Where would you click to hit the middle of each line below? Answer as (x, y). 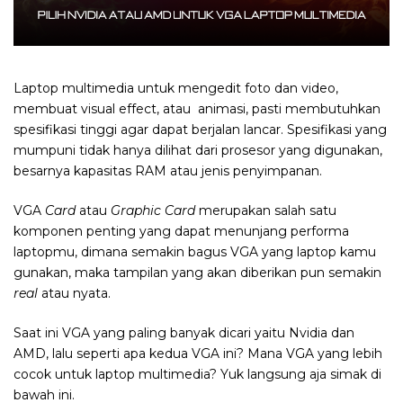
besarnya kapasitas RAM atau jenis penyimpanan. (168, 170)
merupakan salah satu (266, 210)
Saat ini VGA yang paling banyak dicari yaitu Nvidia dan (184, 332)
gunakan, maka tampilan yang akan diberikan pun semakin (197, 272)
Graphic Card (153, 210)
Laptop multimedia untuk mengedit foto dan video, (176, 88)
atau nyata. (74, 293)
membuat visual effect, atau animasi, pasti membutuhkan (197, 108)
